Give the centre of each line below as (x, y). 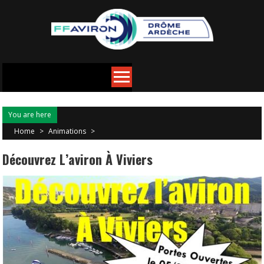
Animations (67, 131)
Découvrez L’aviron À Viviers (78, 159)
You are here (30, 115)
